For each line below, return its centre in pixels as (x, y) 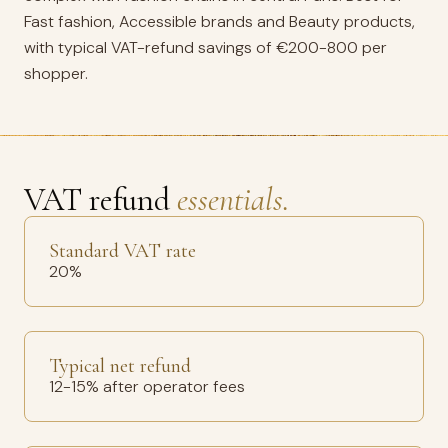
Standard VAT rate (122, 251)
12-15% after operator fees (147, 386)
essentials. (233, 199)
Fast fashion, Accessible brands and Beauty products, (219, 21)
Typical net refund (120, 366)
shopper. (56, 73)
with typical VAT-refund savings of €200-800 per (205, 47)
